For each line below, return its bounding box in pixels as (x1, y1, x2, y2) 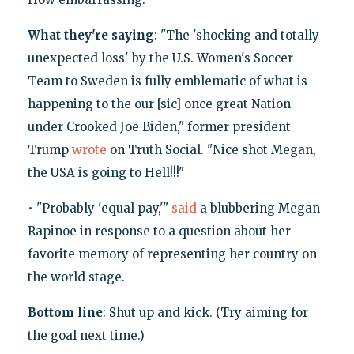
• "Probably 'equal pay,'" (27, 201, 171, 217)
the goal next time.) (27, 328, 145, 344)
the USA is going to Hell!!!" (27, 165, 184, 181)
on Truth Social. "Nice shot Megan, (106, 142, 316, 158)
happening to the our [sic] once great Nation (27, 96, 291, 112)
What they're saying (27, 28, 154, 43)
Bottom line (27, 305, 103, 321)
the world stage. (27, 269, 125, 285)
